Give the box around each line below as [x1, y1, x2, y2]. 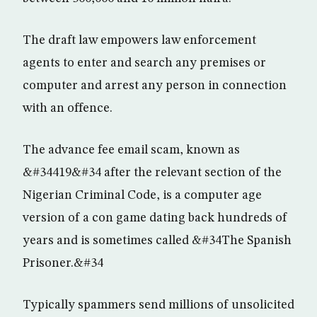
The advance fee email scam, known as [23, 144, 240, 156]
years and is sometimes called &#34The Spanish [23, 234, 292, 247]
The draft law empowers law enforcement [23, 34, 256, 47]
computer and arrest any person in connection [23, 79, 287, 92]
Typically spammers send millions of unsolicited [23, 299, 294, 311]
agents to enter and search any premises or [23, 57, 266, 69]
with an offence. [23, 102, 113, 115]
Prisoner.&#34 [23, 257, 103, 270]
